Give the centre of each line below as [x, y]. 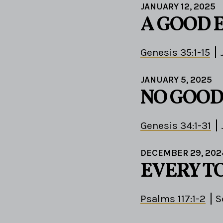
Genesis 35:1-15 [175, 53]
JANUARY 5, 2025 [176, 80]
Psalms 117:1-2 [173, 199]
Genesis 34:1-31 [176, 126]
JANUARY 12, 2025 [178, 7]
